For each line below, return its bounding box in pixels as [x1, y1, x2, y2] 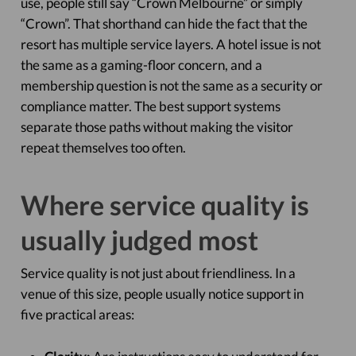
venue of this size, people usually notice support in [20, 285, 304, 302]
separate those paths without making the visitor [20, 118, 293, 135]
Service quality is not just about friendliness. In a [20, 265, 296, 281]
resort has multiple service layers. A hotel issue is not [20, 36, 321, 52]
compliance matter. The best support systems [20, 98, 281, 114]
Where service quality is [20, 188, 309, 221]
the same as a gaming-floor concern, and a [20, 56, 262, 73]
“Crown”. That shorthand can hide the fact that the [20, 15, 308, 32]
